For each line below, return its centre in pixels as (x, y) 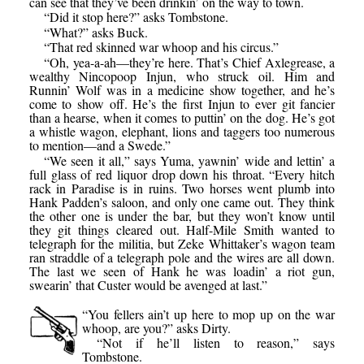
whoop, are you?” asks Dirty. (156, 327)
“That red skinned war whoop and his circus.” (162, 47)
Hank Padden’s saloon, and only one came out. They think (182, 201)
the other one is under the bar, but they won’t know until (182, 215)
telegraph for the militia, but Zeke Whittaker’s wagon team (182, 243)
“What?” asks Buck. (96, 32)
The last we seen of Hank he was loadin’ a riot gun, (182, 271)
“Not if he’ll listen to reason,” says (216, 343)
